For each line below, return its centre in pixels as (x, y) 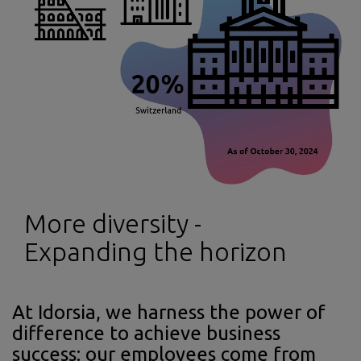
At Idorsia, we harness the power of (169, 313)
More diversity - (113, 224)
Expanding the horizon (156, 252)
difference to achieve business (146, 334)
